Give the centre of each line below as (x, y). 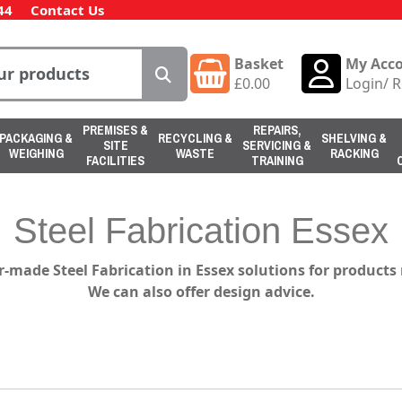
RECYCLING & (195, 138)
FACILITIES (115, 161)
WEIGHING (36, 153)
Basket (259, 64)
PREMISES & (115, 130)
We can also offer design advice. (201, 292)
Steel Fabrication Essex (201, 231)
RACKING (354, 153)
